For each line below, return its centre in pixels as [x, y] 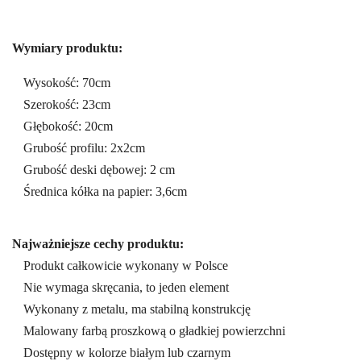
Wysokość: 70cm [67, 83]
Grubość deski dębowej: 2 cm [99, 170]
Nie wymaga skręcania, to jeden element [126, 288]
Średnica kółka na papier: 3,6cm [105, 192]
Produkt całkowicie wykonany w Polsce [126, 266]
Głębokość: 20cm [68, 127]
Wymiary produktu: [67, 48]
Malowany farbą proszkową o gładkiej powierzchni [154, 331]
